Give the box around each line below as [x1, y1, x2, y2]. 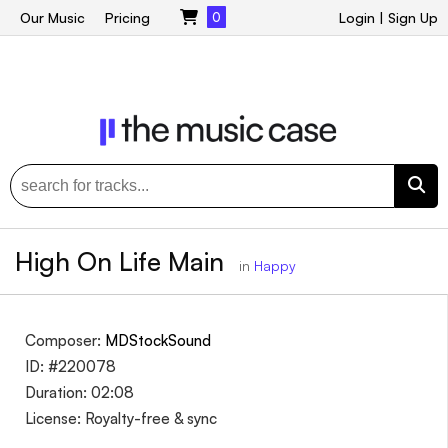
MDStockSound [105, 330, 211, 350]
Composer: [25, 330, 105, 350]
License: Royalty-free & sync [25, 408, 217, 428]
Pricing [105, 9, 150, 26]
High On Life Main [15, 244, 231, 277]
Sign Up [388, 9, 438, 26]
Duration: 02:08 [25, 382, 134, 402]
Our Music [20, 9, 85, 26]
